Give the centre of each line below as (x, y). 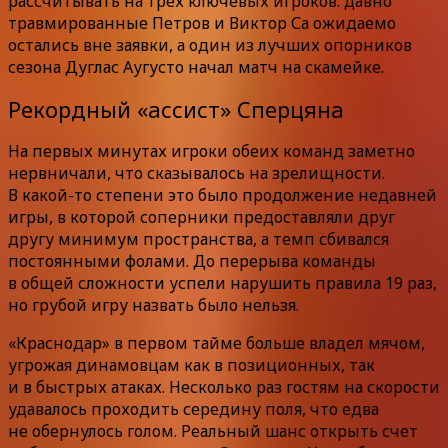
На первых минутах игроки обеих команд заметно (211, 150)
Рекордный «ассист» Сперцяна (176, 108)
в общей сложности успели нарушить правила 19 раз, (222, 282)
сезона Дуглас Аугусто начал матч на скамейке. (196, 66)
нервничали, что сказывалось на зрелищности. (196, 172)
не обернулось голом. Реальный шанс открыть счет (213, 430)
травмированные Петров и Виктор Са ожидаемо (202, 22)
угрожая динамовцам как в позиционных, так (191, 364)
